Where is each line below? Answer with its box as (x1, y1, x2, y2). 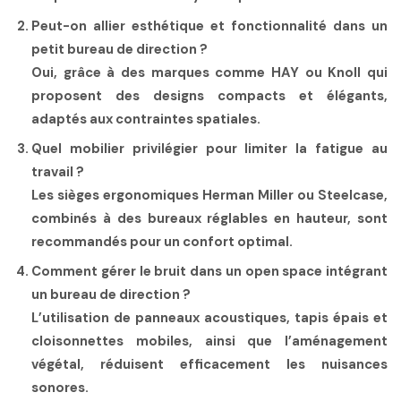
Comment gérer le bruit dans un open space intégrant (31, 262, 388, 281)
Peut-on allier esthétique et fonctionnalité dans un (31, 16, 388, 35)
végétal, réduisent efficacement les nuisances (31, 355, 388, 374)
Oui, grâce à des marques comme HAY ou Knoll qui (31, 63, 388, 81)
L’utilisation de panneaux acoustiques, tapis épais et (31, 309, 388, 328)
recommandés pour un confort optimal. (31, 232, 293, 251)
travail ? (31, 162, 84, 181)
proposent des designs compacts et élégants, (31, 86, 388, 105)
